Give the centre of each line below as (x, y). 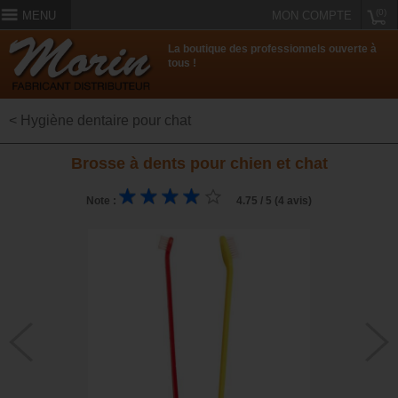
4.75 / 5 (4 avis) (269, 201)
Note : (103, 201)
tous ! (183, 64)
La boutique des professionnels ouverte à (273, 49)
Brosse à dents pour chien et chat (199, 164)
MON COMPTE (312, 16)
